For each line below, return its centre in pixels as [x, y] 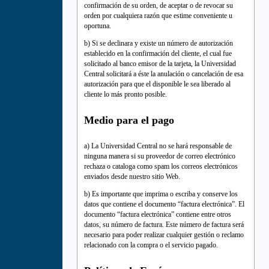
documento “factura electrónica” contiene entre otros [158, 215]
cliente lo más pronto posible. [125, 95]
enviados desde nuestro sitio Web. [132, 177]
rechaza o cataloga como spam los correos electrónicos [161, 167]
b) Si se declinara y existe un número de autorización [159, 44]
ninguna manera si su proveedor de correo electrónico [160, 156]
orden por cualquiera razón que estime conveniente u [158, 16]
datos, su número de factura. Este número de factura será [164, 225]
